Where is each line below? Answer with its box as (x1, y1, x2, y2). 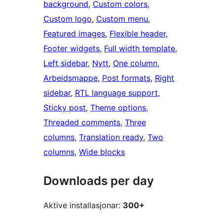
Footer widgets (43, 43, 100, 54)
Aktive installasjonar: (43, 200, 123, 211)
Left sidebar (43, 58, 88, 69)
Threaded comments (43, 117, 120, 128)
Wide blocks (79, 147, 125, 157)
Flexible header (110, 29, 166, 39)
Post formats (102, 73, 150, 83)
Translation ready (79, 132, 143, 143)
